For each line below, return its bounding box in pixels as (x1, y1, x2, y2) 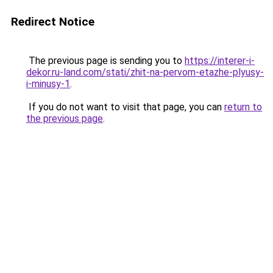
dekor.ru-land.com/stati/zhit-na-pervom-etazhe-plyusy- (26, 66, 264, 78)
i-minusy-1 (26, 78, 70, 90)
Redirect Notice (11, 15, 94, 29)
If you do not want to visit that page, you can (26, 101, 224, 113)
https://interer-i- (185, 55, 255, 66)
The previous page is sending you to (26, 55, 185, 66)
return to (224, 101, 262, 113)
